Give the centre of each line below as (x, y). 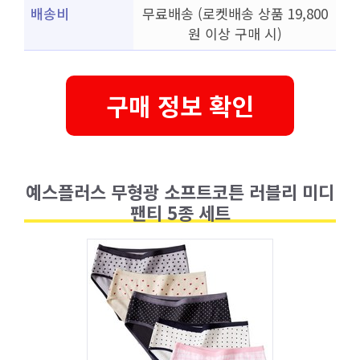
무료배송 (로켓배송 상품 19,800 (235, 13)
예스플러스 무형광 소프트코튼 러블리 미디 (180, 191)
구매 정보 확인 (180, 105)
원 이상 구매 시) (235, 33)
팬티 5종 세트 (180, 212)
